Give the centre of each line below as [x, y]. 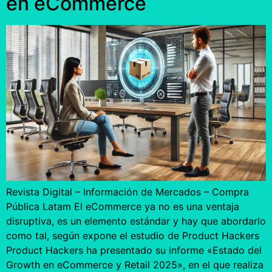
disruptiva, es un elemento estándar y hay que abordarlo [136, 221]
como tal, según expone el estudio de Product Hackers [133, 235]
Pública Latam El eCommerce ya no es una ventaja [123, 206]
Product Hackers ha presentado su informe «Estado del [134, 250]
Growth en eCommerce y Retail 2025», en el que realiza [135, 264]
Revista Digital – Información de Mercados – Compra [127, 192]
